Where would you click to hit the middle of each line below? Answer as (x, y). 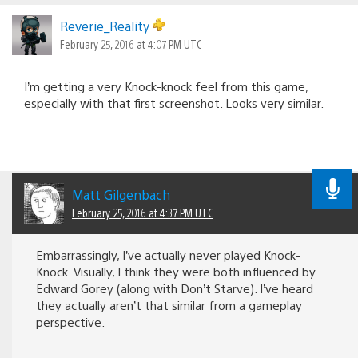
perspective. (70, 321)
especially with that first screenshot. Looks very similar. (174, 103)
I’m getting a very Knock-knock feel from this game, (166, 86)
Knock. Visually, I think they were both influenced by (176, 271)
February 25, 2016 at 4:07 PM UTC (131, 44)
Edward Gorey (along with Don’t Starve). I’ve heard (175, 288)
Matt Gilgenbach (121, 194)
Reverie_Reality (106, 26)
